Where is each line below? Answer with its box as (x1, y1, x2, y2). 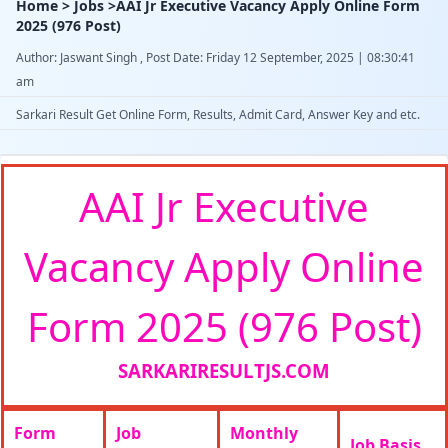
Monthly (229, 422, 298, 444)
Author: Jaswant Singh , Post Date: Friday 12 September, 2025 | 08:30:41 (16, 49, 415, 66)
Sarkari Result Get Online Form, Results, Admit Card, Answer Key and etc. (16, 106, 420, 123)
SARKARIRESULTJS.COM (118, 358, 330, 383)
